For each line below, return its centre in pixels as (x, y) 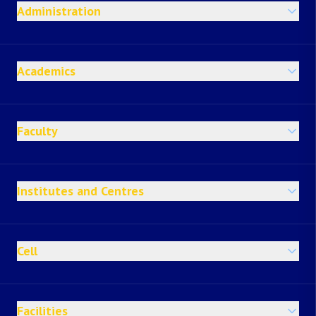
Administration (59, 11)
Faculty (37, 131)
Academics (46, 71)
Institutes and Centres (80, 191)
